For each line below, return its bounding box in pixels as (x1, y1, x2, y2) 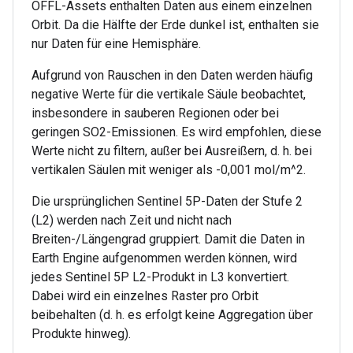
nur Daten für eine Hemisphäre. (32, 36, 201, 52)
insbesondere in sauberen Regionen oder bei (32, 106, 279, 121)
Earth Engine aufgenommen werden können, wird (32, 251, 297, 266)
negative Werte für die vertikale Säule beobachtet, (32, 87, 306, 102)
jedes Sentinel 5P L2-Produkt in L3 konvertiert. (32, 269, 289, 285)
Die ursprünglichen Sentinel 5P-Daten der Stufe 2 (32, 194, 303, 210)
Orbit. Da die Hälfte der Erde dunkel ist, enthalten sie (32, 17, 319, 33)
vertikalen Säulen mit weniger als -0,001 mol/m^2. (32, 162, 306, 178)
